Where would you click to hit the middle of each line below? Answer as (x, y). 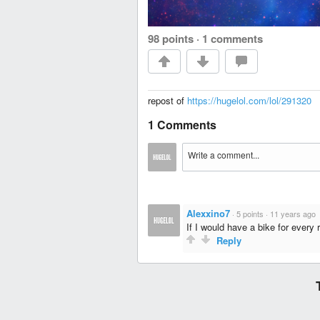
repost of (167, 101)
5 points (250, 214)
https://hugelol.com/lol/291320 (249, 101)
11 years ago (293, 214)
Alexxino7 (208, 214)
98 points (171, 39)
